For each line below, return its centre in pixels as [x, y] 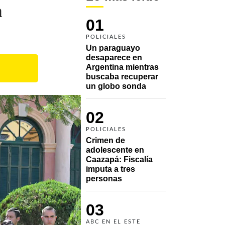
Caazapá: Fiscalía [119, 159]
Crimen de [105, 140]
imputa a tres [110, 169]
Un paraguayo [113, 48]
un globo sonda [117, 86]
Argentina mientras [122, 67]
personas [105, 178]
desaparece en [114, 57]
